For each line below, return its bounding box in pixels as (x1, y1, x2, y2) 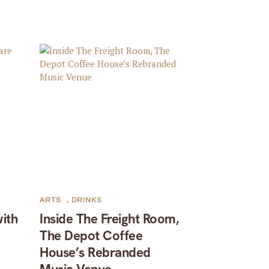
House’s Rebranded (40, 243, 151, 261)
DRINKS (71, 196, 102, 204)
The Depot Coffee (40, 226, 143, 244)
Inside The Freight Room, (40, 210, 179, 228)
